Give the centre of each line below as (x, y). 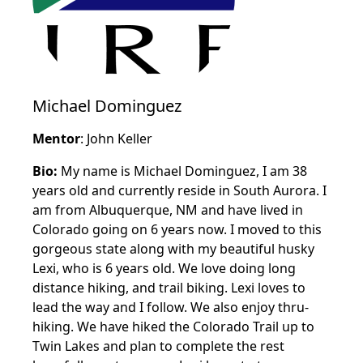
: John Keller (116, 139)
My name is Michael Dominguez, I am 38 (182, 171)
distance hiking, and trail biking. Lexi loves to (169, 288)
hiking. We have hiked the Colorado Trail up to (173, 327)
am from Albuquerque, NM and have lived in (168, 210)
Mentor (56, 139)
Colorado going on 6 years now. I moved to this (177, 229)
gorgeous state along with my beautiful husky (173, 249)
